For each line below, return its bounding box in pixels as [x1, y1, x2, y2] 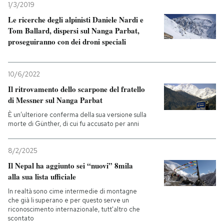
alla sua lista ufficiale [8, 171, 76, 182]
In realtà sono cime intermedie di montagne [8, 187, 137, 195]
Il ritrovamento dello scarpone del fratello [8, 83, 145, 94]
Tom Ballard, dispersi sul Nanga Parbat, [8, 25, 139, 36]
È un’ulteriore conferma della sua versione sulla [8, 110, 146, 119]
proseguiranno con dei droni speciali [8, 36, 126, 47]
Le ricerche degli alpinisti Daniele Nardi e [8, 14, 143, 25]
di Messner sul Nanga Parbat [8, 94, 102, 105]
